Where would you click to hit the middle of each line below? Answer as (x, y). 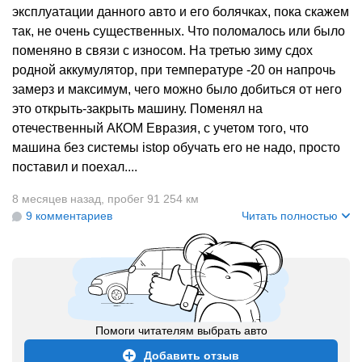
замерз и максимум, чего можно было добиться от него (177, 89)
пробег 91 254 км (153, 199)
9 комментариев (69, 216)
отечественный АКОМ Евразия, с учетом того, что (160, 128)
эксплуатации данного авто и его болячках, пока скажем (181, 12)
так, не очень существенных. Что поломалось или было (179, 31)
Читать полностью (290, 216)
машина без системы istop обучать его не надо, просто (176, 147)
